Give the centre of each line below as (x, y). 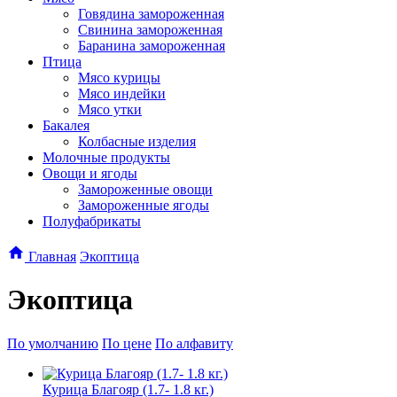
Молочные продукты (106, 157)
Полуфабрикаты (92, 221)
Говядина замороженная (151, 14)
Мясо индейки (122, 93)
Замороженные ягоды (144, 205)
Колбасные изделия (137, 141)
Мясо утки (110, 109)
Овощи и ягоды (90, 173)
